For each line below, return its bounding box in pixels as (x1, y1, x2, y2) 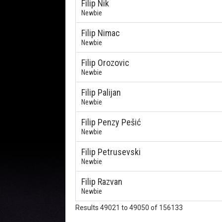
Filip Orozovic (81, 57, 129, 68)
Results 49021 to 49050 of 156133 (75, 204, 183, 212)
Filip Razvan (81, 176, 122, 187)
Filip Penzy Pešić (81, 117, 141, 127)
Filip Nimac (81, 28, 120, 38)
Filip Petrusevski (81, 147, 141, 157)
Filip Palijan (81, 87, 121, 98)
